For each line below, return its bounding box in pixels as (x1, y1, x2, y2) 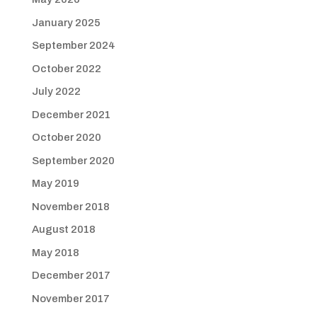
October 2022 (31, 62, 101, 74)
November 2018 (31, 200, 110, 212)
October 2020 (31, 132, 101, 143)
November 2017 (31, 292, 110, 304)
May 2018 (31, 246, 79, 258)
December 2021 (31, 108, 110, 120)
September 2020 (31, 154, 115, 166)
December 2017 (31, 270, 110, 281)
